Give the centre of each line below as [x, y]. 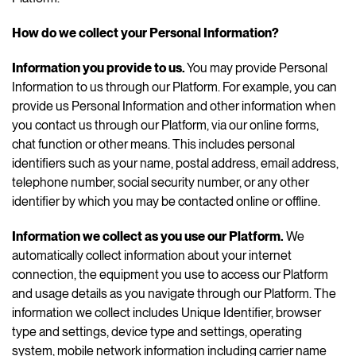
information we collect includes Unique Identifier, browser [166, 312]
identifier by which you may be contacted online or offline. [166, 201]
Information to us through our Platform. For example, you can [174, 87]
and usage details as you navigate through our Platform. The [174, 293]
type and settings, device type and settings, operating [157, 331]
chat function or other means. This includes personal [153, 144]
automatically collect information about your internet [152, 255]
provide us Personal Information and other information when [174, 106]
